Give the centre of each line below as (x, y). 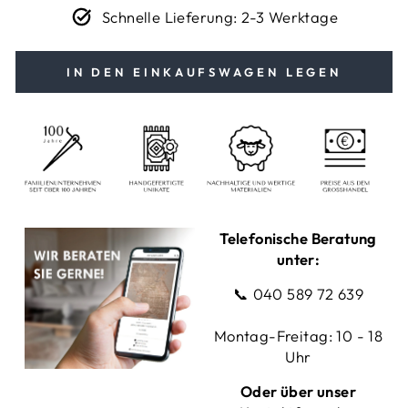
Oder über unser (298, 392)
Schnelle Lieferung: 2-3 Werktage (220, 17)
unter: (298, 260)
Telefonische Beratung (298, 239)
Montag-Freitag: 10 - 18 (298, 336)
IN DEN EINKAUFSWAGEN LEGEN (204, 72)
